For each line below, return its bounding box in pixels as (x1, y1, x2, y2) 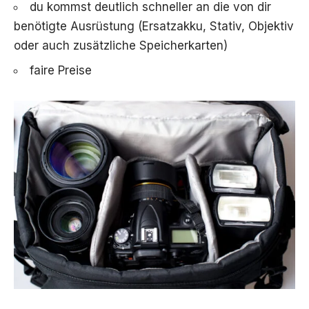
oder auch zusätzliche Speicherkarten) (14, 38, 228, 52)
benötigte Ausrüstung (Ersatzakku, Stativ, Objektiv (14, 19, 294, 33)
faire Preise (30, 63, 92, 78)
